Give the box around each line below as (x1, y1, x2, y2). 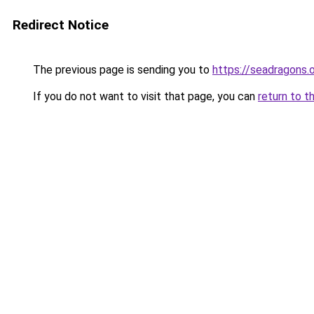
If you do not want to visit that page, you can (30, 90, 258, 103)
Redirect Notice (13, 17, 109, 33)
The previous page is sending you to (30, 63, 212, 76)
